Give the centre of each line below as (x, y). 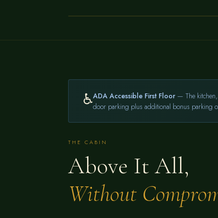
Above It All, (129, 166)
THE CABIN (88, 142)
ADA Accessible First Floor (134, 96)
